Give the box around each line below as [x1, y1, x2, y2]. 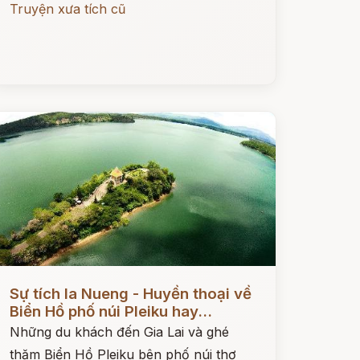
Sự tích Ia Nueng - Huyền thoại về [9, 284, 252, 303]
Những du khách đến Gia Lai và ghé [9, 324, 229, 340]
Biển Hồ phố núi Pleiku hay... [9, 302, 212, 321]
